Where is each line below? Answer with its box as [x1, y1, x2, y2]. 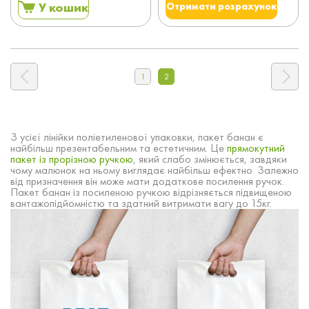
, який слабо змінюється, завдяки [133, 152, 287, 166]
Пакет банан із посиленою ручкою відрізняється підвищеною [10, 185, 292, 199]
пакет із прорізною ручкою [10, 152, 133, 166]
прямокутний [227, 141, 285, 155]
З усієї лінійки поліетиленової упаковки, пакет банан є [10, 130, 263, 144]
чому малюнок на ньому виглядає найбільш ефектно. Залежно [10, 163, 299, 177]
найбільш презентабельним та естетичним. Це [10, 141, 227, 155]
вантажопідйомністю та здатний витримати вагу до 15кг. [10, 196, 272, 210]
